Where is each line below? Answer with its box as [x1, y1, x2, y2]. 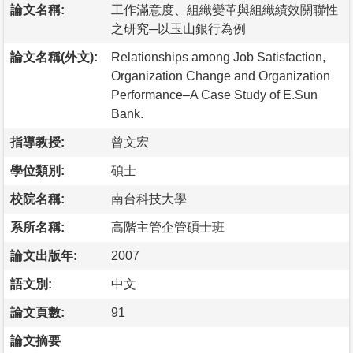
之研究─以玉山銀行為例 [111, 21, 246, 35]
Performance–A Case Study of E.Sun [111, 87, 318, 102]
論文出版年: [10, 248, 77, 262]
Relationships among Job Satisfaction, [111, 50, 325, 64]
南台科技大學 [111, 191, 187, 206]
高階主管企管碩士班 [111, 220, 225, 234]
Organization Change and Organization [111, 69, 330, 83]
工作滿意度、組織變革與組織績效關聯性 [111, 2, 338, 17]
